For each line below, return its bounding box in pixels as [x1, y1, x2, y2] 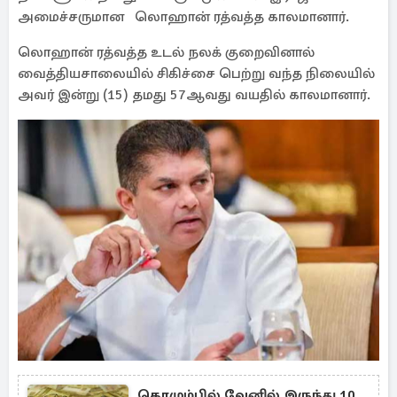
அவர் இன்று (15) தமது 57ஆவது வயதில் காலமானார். [18, 86, 370, 104]
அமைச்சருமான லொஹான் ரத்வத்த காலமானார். [18, 8, 349, 26]
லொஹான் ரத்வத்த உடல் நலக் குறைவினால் [18, 43, 315, 61]
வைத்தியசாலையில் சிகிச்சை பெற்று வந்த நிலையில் [18, 65, 375, 82]
